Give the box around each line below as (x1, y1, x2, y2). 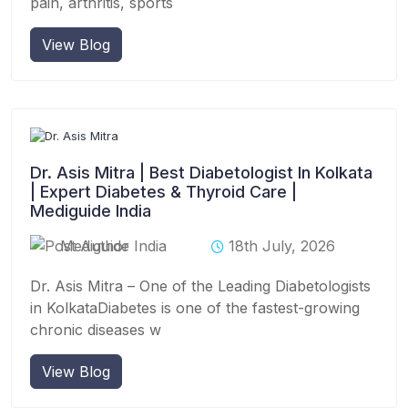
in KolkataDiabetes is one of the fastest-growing (30, 298, 360, 317)
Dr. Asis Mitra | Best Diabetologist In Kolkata (30, 162, 372, 182)
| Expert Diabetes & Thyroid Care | (30, 181, 297, 201)
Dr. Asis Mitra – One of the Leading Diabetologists (30, 276, 371, 295)
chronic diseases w (30, 320, 161, 339)
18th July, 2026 (229, 236, 335, 255)
